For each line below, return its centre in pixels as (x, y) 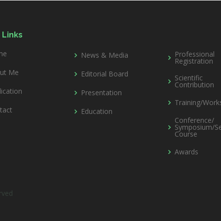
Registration (194, 61)
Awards (186, 152)
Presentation (101, 92)
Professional (195, 54)
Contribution (194, 85)
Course (186, 134)
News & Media (105, 55)
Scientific (189, 78)
